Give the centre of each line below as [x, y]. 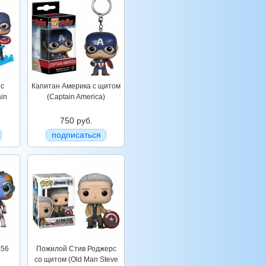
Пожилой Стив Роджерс [76, 249]
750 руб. [76, 121]
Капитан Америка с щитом [76, 86]
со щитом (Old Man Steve [76, 259]
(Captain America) [76, 97]
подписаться [76, 135]
